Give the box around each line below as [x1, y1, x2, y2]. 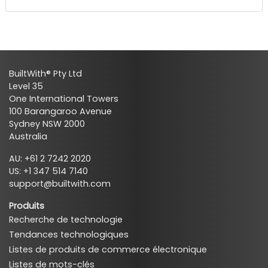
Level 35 [9, 80, 43, 92]
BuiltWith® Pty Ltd [9, 67, 82, 80]
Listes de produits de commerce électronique [9, 243, 207, 255]
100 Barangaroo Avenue [9, 105, 112, 117]
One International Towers [9, 92, 118, 105]
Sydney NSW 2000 [9, 117, 85, 130]
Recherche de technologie [9, 213, 123, 226]
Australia [9, 130, 47, 142]
